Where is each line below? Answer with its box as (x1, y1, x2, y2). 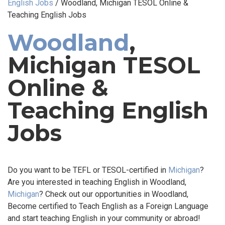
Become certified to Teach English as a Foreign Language (8, 201, 208, 211)
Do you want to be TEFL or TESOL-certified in (8, 165, 168, 175)
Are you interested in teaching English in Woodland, (8, 177, 186, 187)
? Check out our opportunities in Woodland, (39, 189, 188, 199)
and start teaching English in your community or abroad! (8, 213, 200, 223)
